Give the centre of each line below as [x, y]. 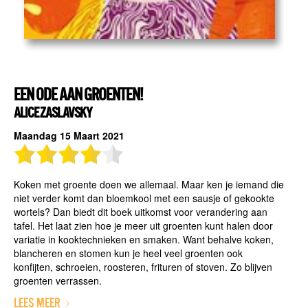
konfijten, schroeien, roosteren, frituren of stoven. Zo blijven [143, 266]
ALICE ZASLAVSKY [53, 113]
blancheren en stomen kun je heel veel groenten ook [128, 253]
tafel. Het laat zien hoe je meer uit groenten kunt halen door [143, 225]
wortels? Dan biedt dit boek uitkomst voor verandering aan [140, 211]
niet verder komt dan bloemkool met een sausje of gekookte [144, 198]
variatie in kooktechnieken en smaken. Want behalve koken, [143, 239]
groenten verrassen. [57, 280]
